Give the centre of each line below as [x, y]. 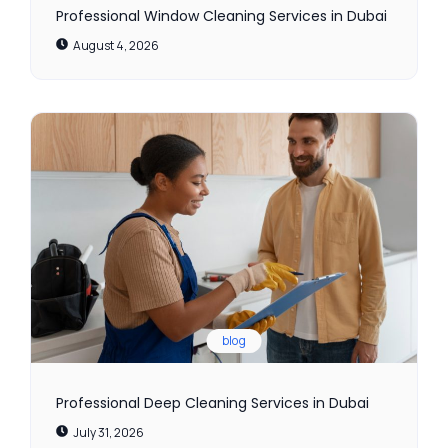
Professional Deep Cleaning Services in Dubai [212, 403]
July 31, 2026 [108, 433]
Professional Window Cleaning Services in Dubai [221, 16]
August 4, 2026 [116, 46]
